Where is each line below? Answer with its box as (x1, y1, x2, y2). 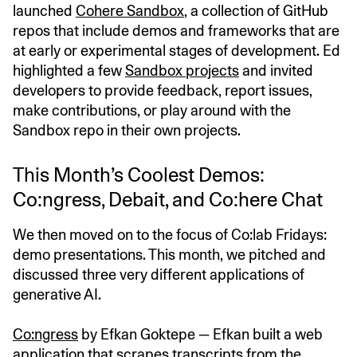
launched (13, 2, 76, 20)
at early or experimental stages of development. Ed (13, 42, 340, 60)
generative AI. (13, 286, 101, 304)
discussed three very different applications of (13, 266, 304, 284)
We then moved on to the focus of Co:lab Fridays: (13, 226, 327, 244)
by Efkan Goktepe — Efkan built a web (78, 326, 323, 343)
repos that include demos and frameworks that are (13, 22, 339, 40)
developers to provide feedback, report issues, (13, 82, 312, 100)
